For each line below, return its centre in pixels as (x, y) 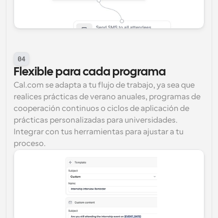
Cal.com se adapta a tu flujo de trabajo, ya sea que (104, 85)
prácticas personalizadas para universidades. (96, 120)
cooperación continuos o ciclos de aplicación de (101, 109)
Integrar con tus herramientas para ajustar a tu (99, 132)
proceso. (30, 144)
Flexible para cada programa (90, 72)
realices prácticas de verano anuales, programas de (107, 97)
